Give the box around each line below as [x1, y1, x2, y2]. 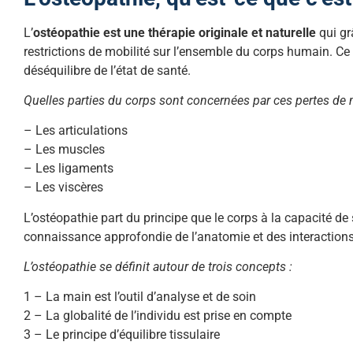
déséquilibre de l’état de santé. [24, 62, 191, 78]
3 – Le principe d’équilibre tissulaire [24, 327, 220, 343]
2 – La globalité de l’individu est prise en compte [24, 308, 292, 324]
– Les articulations [24, 123, 128, 139]
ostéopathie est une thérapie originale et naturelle [33, 24, 316, 40]
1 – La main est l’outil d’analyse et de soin [24, 289, 256, 305]
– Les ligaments [24, 161, 113, 176]
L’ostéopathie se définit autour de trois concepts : [24, 259, 292, 275]
